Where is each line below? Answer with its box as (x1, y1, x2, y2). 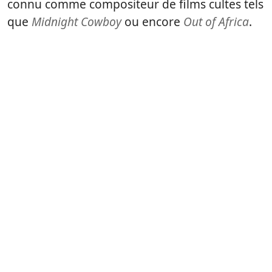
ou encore (121, 13, 183, 30)
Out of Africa (183, 13, 249, 30)
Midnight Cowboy (32, 13, 121, 30)
